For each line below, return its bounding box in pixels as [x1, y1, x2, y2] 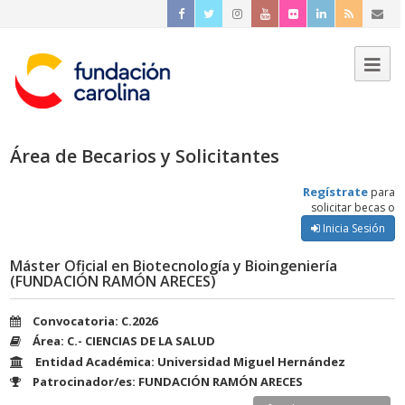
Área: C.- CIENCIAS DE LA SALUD [33, 333, 215, 350]
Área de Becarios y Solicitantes [10, 143, 279, 168]
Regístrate [303, 184, 368, 201]
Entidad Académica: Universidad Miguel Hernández [35, 353, 345, 370]
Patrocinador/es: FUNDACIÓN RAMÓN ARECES [33, 373, 303, 391]
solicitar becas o [311, 200, 395, 216]
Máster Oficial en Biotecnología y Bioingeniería [10, 255, 337, 276]
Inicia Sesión [320, 221, 385, 237]
